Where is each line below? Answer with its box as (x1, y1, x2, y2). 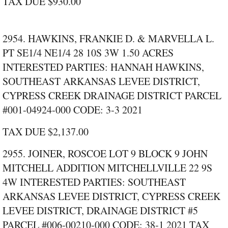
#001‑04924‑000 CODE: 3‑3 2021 (3, 103, 142, 117)
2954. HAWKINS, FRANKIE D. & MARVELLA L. (3, 32, 214, 46)
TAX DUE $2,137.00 (3, 125, 89, 139)
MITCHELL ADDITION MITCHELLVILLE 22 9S (3, 161, 212, 175)
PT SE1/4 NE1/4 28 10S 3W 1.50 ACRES (3, 46, 174, 60)
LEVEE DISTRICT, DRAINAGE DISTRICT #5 (3, 204, 198, 218)
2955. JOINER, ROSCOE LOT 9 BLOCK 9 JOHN (3, 147, 208, 161)
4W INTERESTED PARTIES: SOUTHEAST (3, 175, 186, 189)
